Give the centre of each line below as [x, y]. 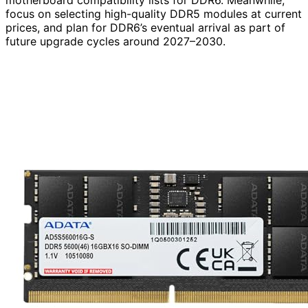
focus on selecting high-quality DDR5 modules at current [154, 14]
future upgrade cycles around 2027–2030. [115, 42]
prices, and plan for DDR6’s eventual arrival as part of [145, 28]
